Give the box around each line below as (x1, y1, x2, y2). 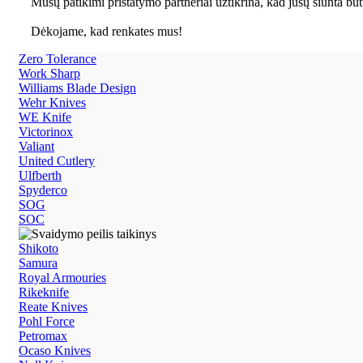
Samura (19, 255, 58, 270)
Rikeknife (19, 284, 69, 299)
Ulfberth (19, 168, 62, 182)
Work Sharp (19, 66, 80, 80)
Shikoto (19, 241, 58, 255)
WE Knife (19, 109, 71, 124)
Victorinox (19, 124, 73, 139)
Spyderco (19, 182, 67, 197)
